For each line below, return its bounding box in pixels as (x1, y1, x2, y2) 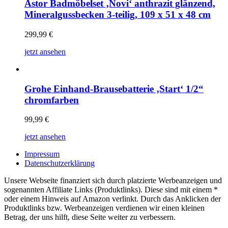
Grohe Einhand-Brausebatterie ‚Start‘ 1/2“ (24, 83, 204, 94)
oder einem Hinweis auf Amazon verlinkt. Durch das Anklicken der (4, 194, 221, 204)
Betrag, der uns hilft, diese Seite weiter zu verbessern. (4, 213, 176, 222)
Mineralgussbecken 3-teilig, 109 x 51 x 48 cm (24, 9, 211, 20)
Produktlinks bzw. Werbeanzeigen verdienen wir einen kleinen (4, 204, 205, 213)
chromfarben (24, 94, 79, 105)
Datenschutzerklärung (24, 159, 95, 168)
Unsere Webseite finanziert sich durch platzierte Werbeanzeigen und (4, 176, 222, 185)
